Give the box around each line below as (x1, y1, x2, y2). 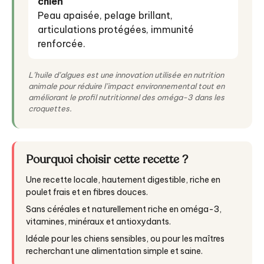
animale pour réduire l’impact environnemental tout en (28, 81, 225, 91)
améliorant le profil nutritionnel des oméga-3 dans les (28, 93, 225, 103)
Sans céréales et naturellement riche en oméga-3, (26, 204, 222, 215)
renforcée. (38, 38, 85, 50)
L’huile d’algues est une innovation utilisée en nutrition (28, 70, 224, 80)
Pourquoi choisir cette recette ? (26, 151, 188, 168)
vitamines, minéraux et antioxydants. (26, 216, 171, 227)
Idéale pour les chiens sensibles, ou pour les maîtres (26, 233, 225, 245)
